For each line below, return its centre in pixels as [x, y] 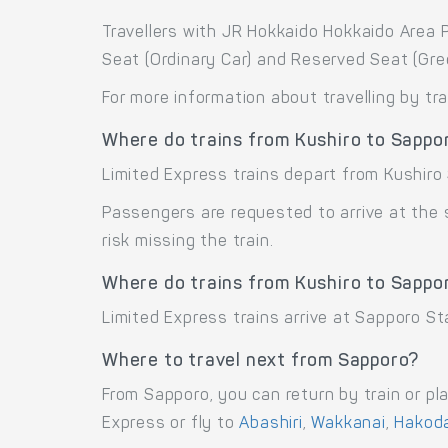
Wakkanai [348, 423]
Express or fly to [171, 423]
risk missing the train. [188, 241]
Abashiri [271, 423]
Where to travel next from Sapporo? [261, 361]
